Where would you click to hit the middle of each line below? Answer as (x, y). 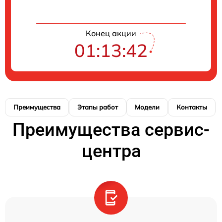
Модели (147, 107)
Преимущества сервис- (111, 130)
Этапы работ (98, 107)
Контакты (192, 107)
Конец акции (111, 33)
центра (111, 151)
